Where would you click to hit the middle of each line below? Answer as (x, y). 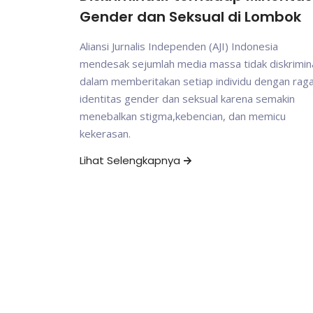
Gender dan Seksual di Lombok (190, 17)
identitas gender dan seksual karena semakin (187, 99)
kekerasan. (105, 134)
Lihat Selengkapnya (130, 161)
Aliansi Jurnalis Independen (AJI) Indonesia (179, 46)
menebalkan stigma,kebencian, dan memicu (183, 116)
